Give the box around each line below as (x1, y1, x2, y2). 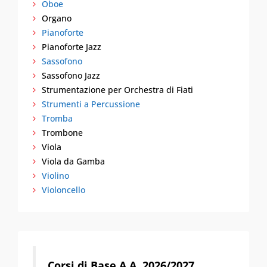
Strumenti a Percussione (42, 98, 140, 110)
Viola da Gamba (42, 156, 105, 167)
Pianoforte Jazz (42, 41, 101, 52)
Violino (42, 170, 69, 181)
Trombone (42, 127, 83, 138)
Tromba (42, 113, 73, 124)
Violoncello (42, 184, 85, 195)
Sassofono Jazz (42, 70, 100, 81)
